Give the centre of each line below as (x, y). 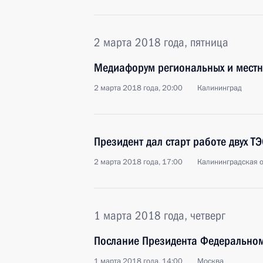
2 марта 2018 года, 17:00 (138, 162)
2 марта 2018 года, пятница (161, 42)
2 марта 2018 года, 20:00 (138, 88)
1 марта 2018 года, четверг (160, 215)
